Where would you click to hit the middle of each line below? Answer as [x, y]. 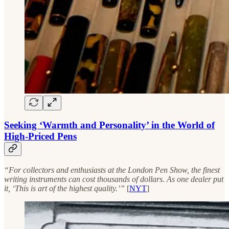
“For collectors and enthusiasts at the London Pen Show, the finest [112, 170]
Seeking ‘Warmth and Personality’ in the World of [109, 125]
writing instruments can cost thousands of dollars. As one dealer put [114, 179]
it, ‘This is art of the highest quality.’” [65, 188]
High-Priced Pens [40, 136]
